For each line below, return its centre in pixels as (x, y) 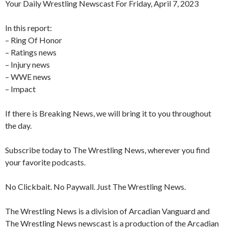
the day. (18, 126)
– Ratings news (31, 52)
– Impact (20, 89)
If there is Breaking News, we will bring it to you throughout (108, 113)
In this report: (28, 28)
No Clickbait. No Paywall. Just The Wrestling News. (95, 187)
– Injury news (27, 65)
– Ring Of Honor (34, 40)
